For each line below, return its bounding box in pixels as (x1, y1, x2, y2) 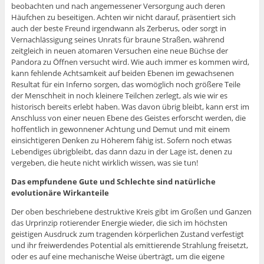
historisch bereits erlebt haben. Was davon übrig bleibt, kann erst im (11, 101, 249, 113)
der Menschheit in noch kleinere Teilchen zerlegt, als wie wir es (11, 90, 227, 101)
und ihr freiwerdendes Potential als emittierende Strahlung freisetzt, (11, 240, 248, 251)
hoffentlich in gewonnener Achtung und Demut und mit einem (11, 124, 230, 135)
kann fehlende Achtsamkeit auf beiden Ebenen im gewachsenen (11, 68, 234, 79)
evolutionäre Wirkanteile (11, 187, 109, 199)
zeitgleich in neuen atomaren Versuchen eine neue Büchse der (11, 45, 228, 57)
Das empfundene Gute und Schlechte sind (11, 176, 174, 187)
